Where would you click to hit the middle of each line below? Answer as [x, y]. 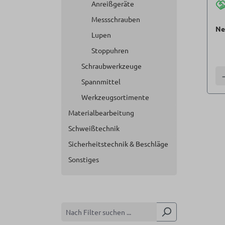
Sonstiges [84, 159]
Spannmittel [101, 81]
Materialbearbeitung [101, 113]
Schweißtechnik [94, 128]
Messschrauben [116, 19]
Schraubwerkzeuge [111, 66]
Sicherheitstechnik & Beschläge [118, 144]
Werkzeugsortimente [115, 97]
